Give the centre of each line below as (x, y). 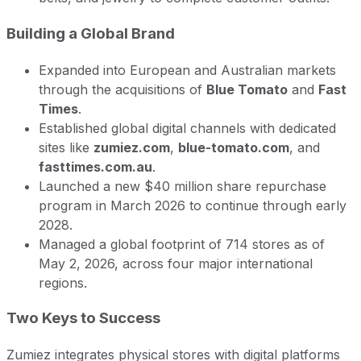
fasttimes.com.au (95, 166)
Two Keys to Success (83, 318)
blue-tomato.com (234, 147)
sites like (66, 147)
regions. (63, 282)
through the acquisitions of (122, 89)
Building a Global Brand (91, 33)
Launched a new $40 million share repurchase (183, 186)
